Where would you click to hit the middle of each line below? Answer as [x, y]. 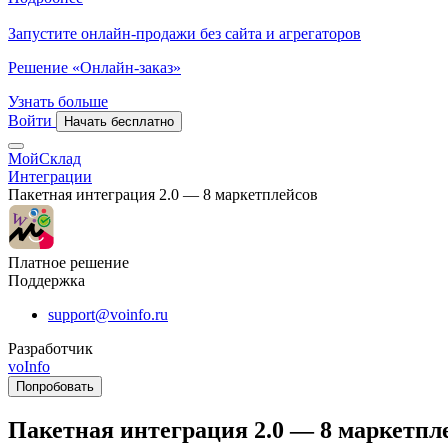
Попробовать [55, 386]
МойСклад [44, 158]
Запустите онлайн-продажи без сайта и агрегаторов [184, 33]
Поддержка [46, 280]
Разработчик [50, 348]
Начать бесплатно [119, 121]
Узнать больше [58, 101]
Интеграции [50, 176]
